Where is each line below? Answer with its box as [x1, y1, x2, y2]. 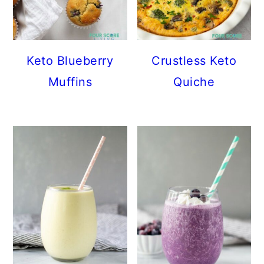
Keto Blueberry [27, 54, 114, 68]
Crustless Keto [151, 54, 237, 68]
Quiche [173, 75, 215, 90]
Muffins [48, 75, 93, 90]
